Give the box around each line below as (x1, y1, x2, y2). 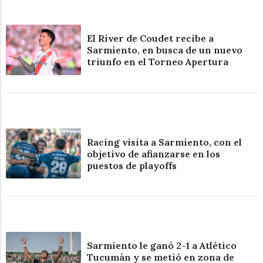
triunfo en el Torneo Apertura (87, 55, 229, 68)
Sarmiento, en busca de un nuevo (87, 43, 243, 56)
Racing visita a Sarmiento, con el (87, 136, 242, 148)
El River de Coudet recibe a (87, 32, 214, 44)
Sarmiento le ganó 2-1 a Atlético (87, 240, 237, 252)
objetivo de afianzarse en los (87, 147, 221, 160)
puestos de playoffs (87, 159, 177, 171)
